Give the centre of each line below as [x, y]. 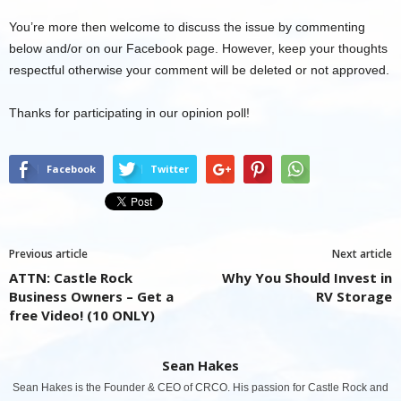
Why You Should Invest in [307, 277]
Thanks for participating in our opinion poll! [129, 113]
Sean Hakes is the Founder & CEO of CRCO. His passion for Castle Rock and [200, 388]
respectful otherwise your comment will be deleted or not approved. [199, 70]
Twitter [170, 169]
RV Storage [354, 296]
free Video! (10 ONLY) [82, 315]
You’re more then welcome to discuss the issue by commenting [187, 27]
